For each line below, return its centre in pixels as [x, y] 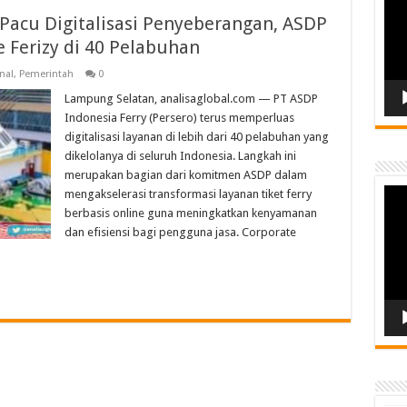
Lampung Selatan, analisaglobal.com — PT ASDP [191, 99]
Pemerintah [46, 74]
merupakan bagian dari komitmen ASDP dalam [185, 175]
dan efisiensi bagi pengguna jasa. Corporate [180, 233]
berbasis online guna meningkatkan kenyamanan [190, 213]
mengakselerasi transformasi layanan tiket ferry [188, 194]
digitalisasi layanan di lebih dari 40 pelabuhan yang [196, 137]
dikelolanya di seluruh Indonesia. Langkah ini [180, 156]
